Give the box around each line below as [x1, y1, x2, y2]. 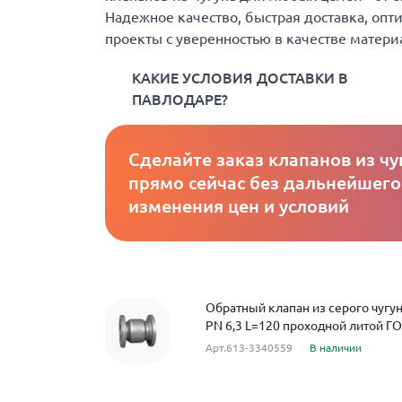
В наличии [310, 342, 362, 354]
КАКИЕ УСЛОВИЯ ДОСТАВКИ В [132, 70, 348, 86]
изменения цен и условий [128, 196, 349, 216]
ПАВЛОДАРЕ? [132, 92, 228, 108]
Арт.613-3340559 [205, 342, 293, 354]
